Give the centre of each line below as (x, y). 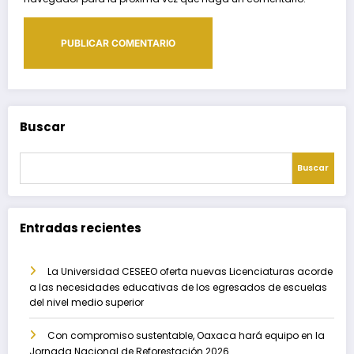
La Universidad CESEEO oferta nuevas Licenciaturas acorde (190, 272)
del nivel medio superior (87, 303)
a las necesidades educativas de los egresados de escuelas (178, 288)
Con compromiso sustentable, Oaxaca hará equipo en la (186, 336)
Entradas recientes (81, 228)
